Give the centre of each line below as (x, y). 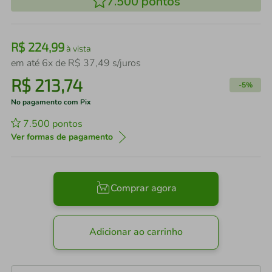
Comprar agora (143, 189)
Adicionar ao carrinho (136, 232)
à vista (78, 48)
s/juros (125, 63)
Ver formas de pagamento (62, 137)
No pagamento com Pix (51, 102)
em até (26, 63)
